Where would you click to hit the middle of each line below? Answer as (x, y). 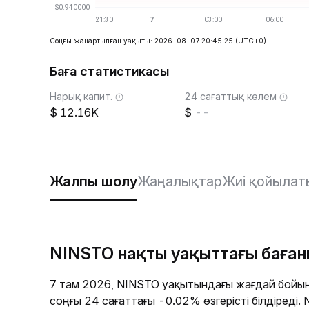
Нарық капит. (81, 96)
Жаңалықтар (180, 181)
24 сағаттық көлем (230, 96)
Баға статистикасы (109, 71)
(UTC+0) (251, 41)
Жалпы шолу (93, 181)
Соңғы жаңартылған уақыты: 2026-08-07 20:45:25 (141, 41)
